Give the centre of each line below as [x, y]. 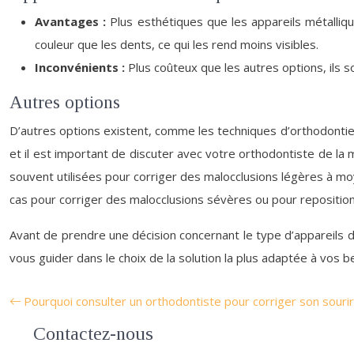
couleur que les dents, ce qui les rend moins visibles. [177, 44]
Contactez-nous [93, 333]
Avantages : [73, 21]
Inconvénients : [81, 67]
